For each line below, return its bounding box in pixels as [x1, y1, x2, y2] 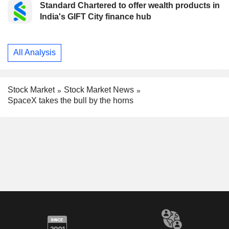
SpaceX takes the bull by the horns [8, 96, 133, 105]
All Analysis [13, 48, 56, 57]
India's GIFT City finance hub [40, 12, 151, 21]
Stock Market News [64, 85, 134, 95]
